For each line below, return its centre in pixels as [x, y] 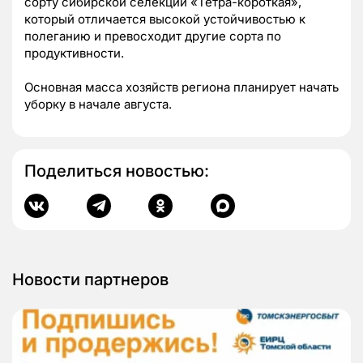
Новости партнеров [90, 279]
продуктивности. [76, 53]
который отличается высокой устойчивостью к [165, 19]
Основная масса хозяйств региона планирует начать [181, 87]
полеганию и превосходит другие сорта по [153, 36]
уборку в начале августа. [101, 104]
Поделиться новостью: [117, 171]
